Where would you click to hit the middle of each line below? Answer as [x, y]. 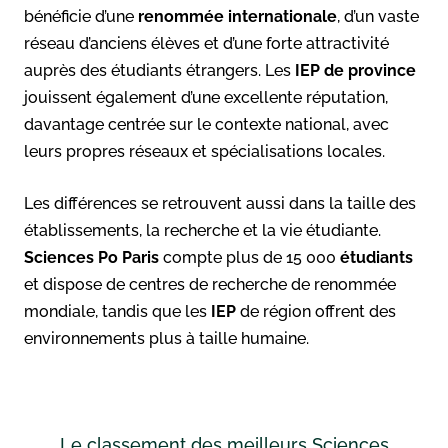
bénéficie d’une [81, 16]
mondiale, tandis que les [117, 311]
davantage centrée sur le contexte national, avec [206, 124]
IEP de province [355, 70]
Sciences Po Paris [91, 257]
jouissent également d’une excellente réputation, [206, 97]
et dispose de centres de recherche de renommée [210, 284]
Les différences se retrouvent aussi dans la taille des [220, 203]
